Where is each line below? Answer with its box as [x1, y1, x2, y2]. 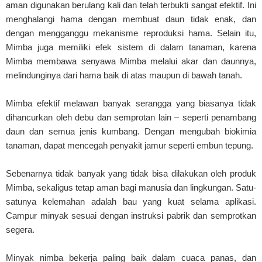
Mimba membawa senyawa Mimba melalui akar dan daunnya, [6, 56, 256, 67]
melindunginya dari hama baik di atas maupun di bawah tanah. [6, 70, 242, 81]
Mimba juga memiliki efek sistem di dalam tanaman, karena [6, 42, 256, 53]
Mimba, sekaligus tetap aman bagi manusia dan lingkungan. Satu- [6, 182, 256, 193]
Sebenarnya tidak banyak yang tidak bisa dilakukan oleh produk [6, 168, 256, 179]
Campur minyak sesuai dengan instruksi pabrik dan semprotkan [6, 211, 256, 221]
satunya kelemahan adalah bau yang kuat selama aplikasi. [6, 196, 256, 207]
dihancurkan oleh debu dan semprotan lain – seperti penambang [6, 112, 256, 123]
